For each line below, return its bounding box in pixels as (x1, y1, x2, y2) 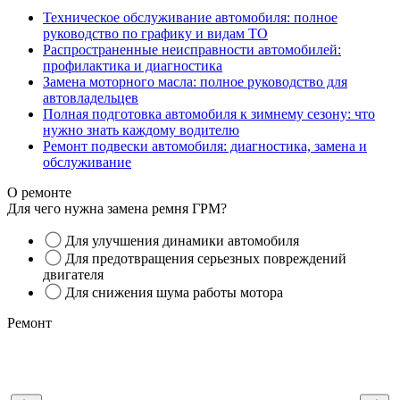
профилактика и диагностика (43, 57, 222, 73)
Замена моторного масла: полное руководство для (43, 73, 347, 89)
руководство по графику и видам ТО (43, 25, 268, 41)
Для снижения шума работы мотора (62, 284, 283, 300)
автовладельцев (43, 89, 138, 105)
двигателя (43, 266, 104, 282)
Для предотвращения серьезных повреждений (62, 250, 346, 266)
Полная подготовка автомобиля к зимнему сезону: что (43, 105, 375, 121)
